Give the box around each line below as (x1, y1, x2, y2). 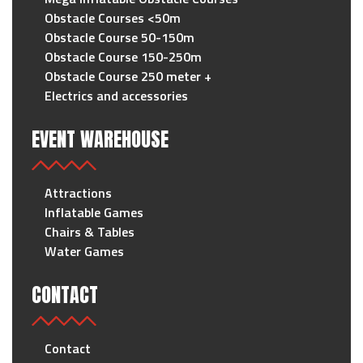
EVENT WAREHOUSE (32, 124, 169, 154)
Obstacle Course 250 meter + (45, 66, 211, 86)
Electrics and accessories (45, 85, 188, 105)
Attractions (45, 182, 112, 203)
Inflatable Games (45, 202, 143, 222)
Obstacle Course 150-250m (45, 46, 202, 66)
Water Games (45, 241, 124, 261)
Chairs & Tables (45, 221, 135, 241)
